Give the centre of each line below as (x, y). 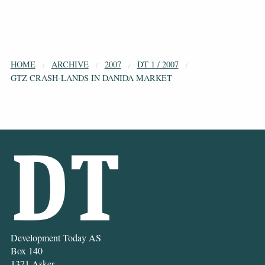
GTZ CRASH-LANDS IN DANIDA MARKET (91, 78)
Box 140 (26, 250)
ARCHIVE (70, 64)
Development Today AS (56, 237)
